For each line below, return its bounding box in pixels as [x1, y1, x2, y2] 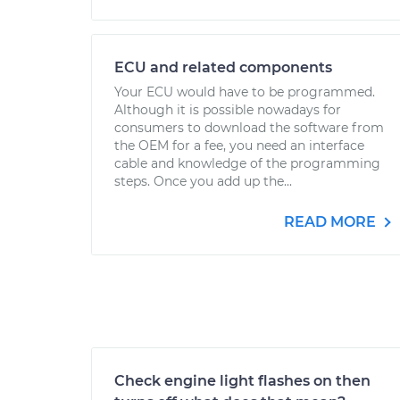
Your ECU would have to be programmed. [114, 84, 375, 100]
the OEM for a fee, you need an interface [114, 137, 364, 154]
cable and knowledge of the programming [114, 155, 380, 171]
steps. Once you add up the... [114, 173, 292, 189]
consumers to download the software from [114, 120, 384, 136]
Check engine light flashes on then [114, 372, 371, 389]
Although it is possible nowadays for [114, 102, 341, 118]
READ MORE [284, 213, 379, 230]
